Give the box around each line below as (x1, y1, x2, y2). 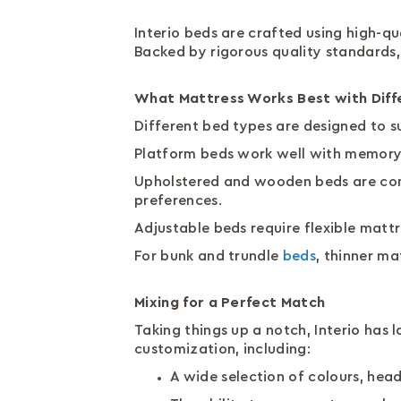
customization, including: (134, 342, 311, 356)
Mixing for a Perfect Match (134, 295, 326, 310)
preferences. (134, 193, 226, 208)
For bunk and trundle (134, 249, 283, 263)
